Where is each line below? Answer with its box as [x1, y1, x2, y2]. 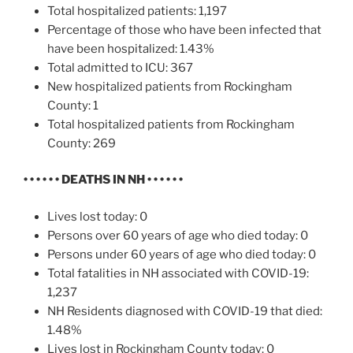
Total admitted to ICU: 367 [47, 60, 193, 75]
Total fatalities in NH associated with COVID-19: [47, 266, 309, 281]
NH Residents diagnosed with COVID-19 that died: [47, 303, 322, 318]
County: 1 [47, 98, 98, 113]
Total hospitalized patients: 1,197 [47, 3, 227, 18]
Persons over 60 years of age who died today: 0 [47, 228, 308, 243]
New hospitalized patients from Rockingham [47, 79, 292, 94]
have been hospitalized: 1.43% [47, 41, 214, 56]
